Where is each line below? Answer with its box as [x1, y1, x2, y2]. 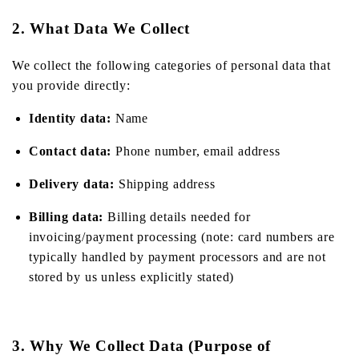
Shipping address [115, 176, 216, 191]
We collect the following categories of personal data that [12, 58, 331, 72]
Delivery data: [28, 176, 115, 191]
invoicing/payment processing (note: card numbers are [28, 229, 335, 244]
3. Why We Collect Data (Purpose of [12, 337, 272, 354]
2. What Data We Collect [12, 20, 190, 38]
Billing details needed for [103, 209, 251, 224]
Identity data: [28, 111, 111, 125]
